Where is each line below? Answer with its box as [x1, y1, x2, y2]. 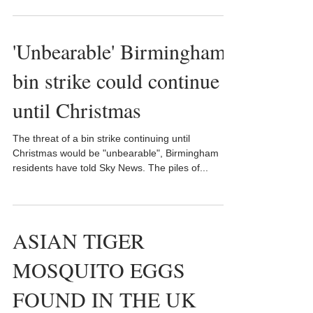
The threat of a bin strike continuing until [13, 133, 190, 144]
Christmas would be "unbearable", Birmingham [13, 147, 219, 159]
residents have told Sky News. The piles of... [13, 162, 208, 173]
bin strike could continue [13, 66, 219, 94]
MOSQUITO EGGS [13, 256, 185, 284]
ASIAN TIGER [13, 226, 145, 254]
